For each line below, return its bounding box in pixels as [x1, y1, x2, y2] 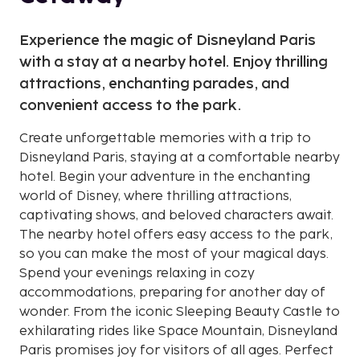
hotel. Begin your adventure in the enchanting [19, 169, 310, 185]
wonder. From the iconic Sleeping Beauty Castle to [19, 304, 340, 320]
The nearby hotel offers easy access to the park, [19, 227, 333, 243]
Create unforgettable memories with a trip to [19, 130, 311, 146]
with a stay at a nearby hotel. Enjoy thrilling [19, 53, 328, 71]
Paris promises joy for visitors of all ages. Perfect [19, 342, 333, 358]
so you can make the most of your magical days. [19, 246, 329, 262]
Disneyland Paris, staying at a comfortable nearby [19, 149, 340, 166]
